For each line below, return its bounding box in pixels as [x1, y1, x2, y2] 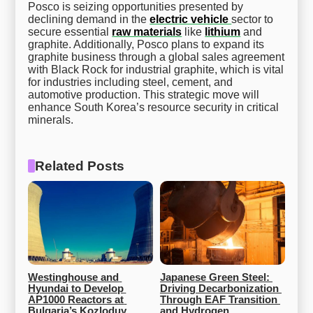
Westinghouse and [28, 271, 119, 283]
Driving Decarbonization [160, 282, 279, 294]
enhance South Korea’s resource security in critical [28, 101, 279, 113]
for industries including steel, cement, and [28, 75, 233, 88]
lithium [205, 25, 241, 38]
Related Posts [34, 158, 124, 173]
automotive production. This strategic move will [28, 88, 260, 101]
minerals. [28, 113, 74, 126]
